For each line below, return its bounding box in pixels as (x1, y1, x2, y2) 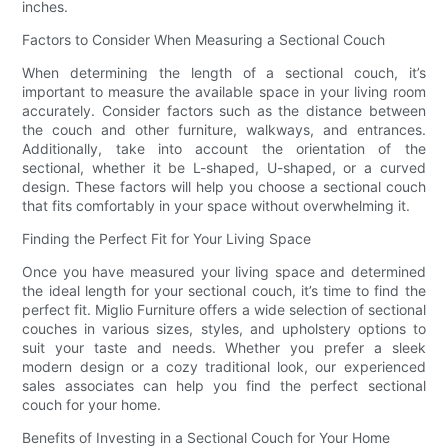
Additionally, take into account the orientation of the (22, 140, 426, 158)
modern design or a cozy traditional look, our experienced (22, 358, 426, 376)
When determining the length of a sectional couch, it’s (22, 64, 426, 82)
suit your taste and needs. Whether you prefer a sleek (22, 339, 426, 357)
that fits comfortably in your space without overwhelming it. (22, 197, 411, 215)
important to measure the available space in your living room (22, 83, 426, 101)
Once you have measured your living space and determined (22, 263, 426, 281)
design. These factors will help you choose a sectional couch (22, 178, 426, 196)
